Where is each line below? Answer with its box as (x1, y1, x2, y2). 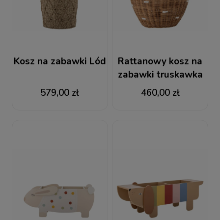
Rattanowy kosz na (118, 55, 202, 68)
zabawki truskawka (117, 68, 203, 82)
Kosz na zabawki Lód (13, 55, 106, 68)
